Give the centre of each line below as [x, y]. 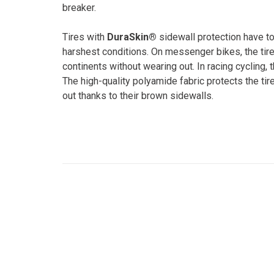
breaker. [79, 7]
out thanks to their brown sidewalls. [138, 95]
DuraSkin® [132, 37]
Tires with [85, 37]
